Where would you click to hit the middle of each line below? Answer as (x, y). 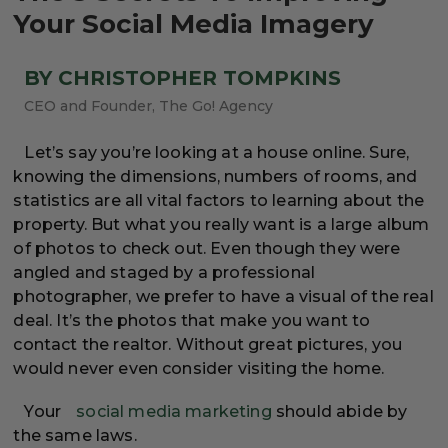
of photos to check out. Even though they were (207, 249)
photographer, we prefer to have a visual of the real (223, 297)
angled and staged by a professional (164, 273)
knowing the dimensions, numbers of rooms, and (215, 177)
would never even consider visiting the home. (201, 369)
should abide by (339, 412)
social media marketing (174, 412)
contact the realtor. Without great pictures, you (208, 345)
